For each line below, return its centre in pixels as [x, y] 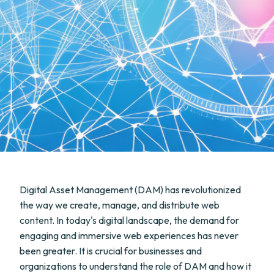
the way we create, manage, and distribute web [120, 205]
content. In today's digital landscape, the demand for [129, 220]
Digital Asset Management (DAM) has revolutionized [130, 190]
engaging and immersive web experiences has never [129, 235]
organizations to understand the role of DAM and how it [135, 266]
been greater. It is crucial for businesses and [111, 251]
